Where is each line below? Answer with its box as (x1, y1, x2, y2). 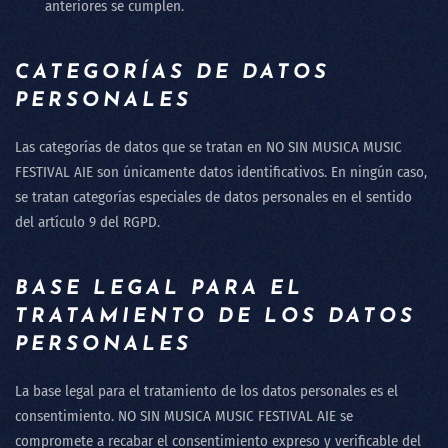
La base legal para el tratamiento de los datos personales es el (15, 382, 398, 400)
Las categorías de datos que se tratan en (15, 138, 266, 156)
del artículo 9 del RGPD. (15, 213, 164, 231)
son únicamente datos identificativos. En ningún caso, (93, 163, 427, 181)
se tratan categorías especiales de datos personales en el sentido (15, 188, 412, 206)
